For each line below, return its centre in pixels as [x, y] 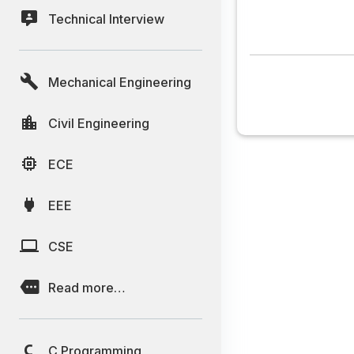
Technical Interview [106, 19]
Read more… [87, 287]
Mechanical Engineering [120, 82]
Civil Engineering [99, 123]
